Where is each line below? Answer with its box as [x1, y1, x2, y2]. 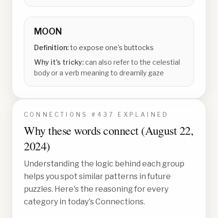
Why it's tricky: [34, 58, 85, 66]
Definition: [34, 43, 70, 52]
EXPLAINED [114, 111, 169, 118]
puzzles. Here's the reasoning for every [24, 184, 168, 194]
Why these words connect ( [24, 123, 145, 138]
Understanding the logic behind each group [24, 159, 184, 168]
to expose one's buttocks [70, 43, 154, 52]
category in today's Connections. [24, 197, 145, 206]
